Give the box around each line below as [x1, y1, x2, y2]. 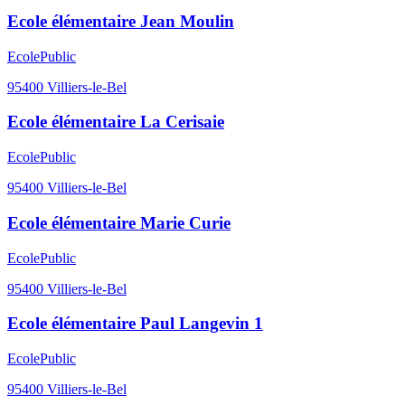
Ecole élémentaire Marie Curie [7, 212, 231, 232]
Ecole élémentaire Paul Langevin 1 [7, 314, 263, 334]
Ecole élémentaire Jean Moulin [7, 12, 234, 32]
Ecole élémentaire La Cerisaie [7, 112, 224, 132]
